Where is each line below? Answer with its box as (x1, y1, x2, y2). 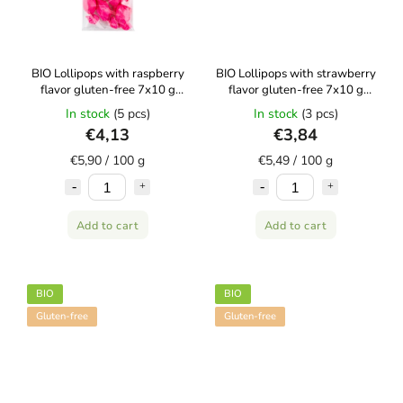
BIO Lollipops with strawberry (215, 66, 376, 82)
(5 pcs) (112, 105, 150, 122)
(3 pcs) (300, 105, 338, 122)
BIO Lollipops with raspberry (31, 66, 184, 82)
